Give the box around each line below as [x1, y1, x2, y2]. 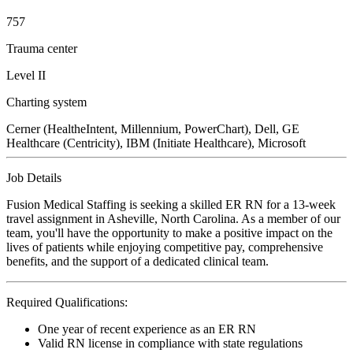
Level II [6, 68, 46, 82]
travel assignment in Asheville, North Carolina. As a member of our [6, 211, 340, 225]
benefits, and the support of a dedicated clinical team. [6, 254, 269, 268]
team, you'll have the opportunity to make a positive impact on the [6, 225, 333, 240]
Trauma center [6, 41, 77, 55]
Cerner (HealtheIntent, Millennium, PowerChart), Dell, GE [6, 121, 299, 136]
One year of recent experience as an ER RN [38, 321, 256, 336]
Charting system [6, 95, 87, 109]
